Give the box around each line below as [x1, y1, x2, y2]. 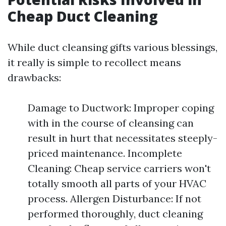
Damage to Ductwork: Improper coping [28, 101, 214, 114]
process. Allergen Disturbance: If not [28, 192, 201, 205]
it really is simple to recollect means [8, 56, 181, 69]
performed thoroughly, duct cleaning [28, 207, 203, 220]
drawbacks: [8, 71, 61, 84]
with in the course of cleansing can [28, 117, 194, 129]
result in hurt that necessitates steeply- [28, 132, 217, 144]
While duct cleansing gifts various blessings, [8, 41, 217, 53]
